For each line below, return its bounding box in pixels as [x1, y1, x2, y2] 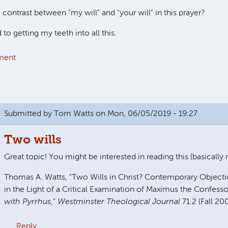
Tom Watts [53, 109, 94, 118]
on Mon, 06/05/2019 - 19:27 [93, 109, 197, 118]
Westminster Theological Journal [57, 197, 180, 206]
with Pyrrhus [4, 197, 51, 206]
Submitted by [4, 109, 54, 118]
